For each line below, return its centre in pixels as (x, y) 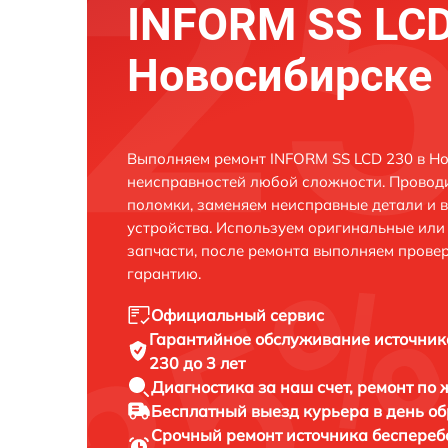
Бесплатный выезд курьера (262, 411)
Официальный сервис (237, 315)
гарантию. (164, 274)
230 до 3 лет (196, 363)
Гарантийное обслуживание (261, 339)
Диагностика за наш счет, (254, 387)
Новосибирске (279, 76)
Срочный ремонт (218, 435)
